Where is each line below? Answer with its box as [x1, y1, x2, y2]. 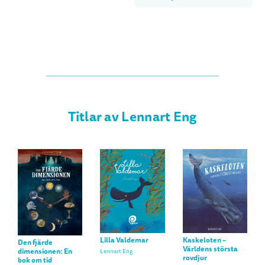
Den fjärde [18, 237, 53, 248]
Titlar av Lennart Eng [68, 107, 197, 127]
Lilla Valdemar [100, 235, 149, 246]
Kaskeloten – [182, 235, 226, 246]
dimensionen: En [18, 245, 72, 257]
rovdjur [182, 253, 207, 264]
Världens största [182, 244, 238, 255]
